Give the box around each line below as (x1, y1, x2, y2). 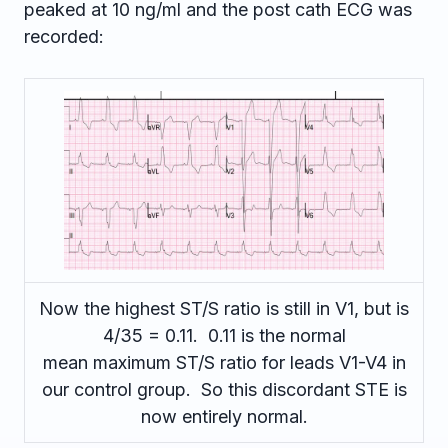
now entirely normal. (140, 406, 308, 427)
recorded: (24, 26, 104, 47)
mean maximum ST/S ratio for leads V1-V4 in (42, 352, 406, 373)
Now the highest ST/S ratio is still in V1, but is (39, 298, 409, 319)
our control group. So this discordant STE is (41, 379, 407, 400)
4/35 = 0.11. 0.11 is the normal (102, 325, 346, 346)
